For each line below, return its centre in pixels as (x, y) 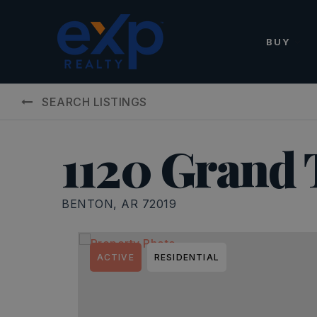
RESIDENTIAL (186, 257)
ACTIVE (115, 257)
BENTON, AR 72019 (119, 204)
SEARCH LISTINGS (94, 102)
